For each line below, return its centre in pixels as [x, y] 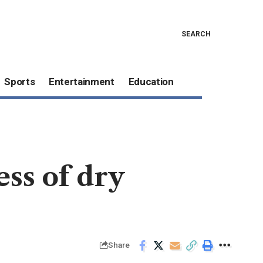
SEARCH [196, 34]
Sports [20, 82]
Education [151, 82]
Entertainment [82, 82]
